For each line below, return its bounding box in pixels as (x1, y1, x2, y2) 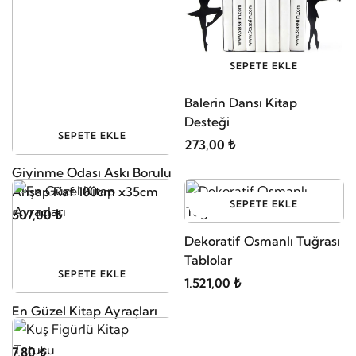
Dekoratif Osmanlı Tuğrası (184, 232, 340, 249)
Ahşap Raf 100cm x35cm (12, 183, 158, 199)
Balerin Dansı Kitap (184, 94, 297, 110)
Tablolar (184, 251, 232, 268)
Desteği (184, 113, 230, 130)
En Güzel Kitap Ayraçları (12, 302, 157, 319)
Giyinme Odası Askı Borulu (12, 164, 172, 180)
